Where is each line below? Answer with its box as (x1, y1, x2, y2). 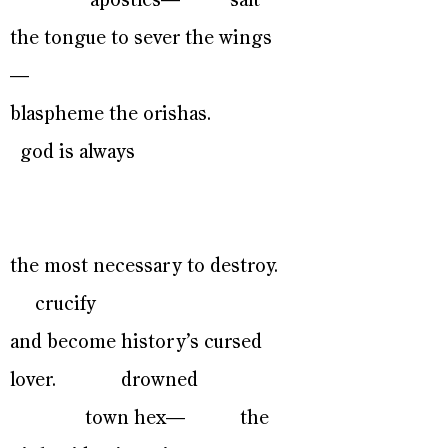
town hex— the (10, 409, 269, 428)
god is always (10, 143, 135, 162)
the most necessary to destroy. (10, 257, 283, 276)
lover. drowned (10, 371, 198, 390)
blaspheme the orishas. (10, 105, 286, 124)
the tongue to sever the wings (10, 29, 272, 48)
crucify (10, 295, 96, 314)
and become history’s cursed (10, 333, 262, 352)
